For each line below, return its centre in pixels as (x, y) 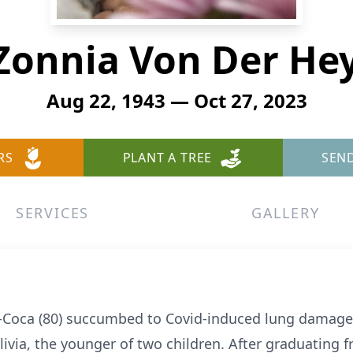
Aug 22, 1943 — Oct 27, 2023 (176, 100)
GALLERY (285, 213)
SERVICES (52, 213)
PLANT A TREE (167, 158)
